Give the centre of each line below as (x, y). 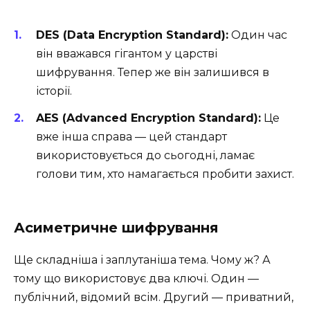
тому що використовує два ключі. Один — (136, 278)
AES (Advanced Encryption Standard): (148, 118)
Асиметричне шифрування (116, 227)
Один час (258, 35)
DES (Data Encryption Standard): (132, 35)
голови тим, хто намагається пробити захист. (165, 174)
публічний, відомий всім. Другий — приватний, (154, 297)
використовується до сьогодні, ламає (145, 155)
